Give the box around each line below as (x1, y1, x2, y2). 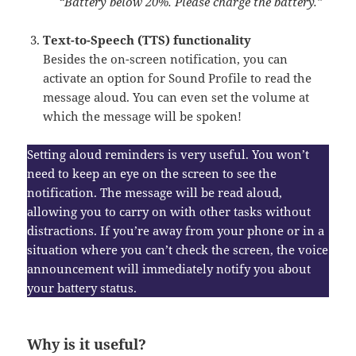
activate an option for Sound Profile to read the (43, 70, 312, 87)
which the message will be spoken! (43, 108, 242, 125)
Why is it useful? (27, 335, 147, 354)
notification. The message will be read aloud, (27, 184, 283, 201)
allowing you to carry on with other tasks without (27, 203, 311, 220)
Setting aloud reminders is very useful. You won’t (27, 146, 310, 163)
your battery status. (27, 280, 137, 296)
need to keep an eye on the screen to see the (27, 165, 277, 182)
